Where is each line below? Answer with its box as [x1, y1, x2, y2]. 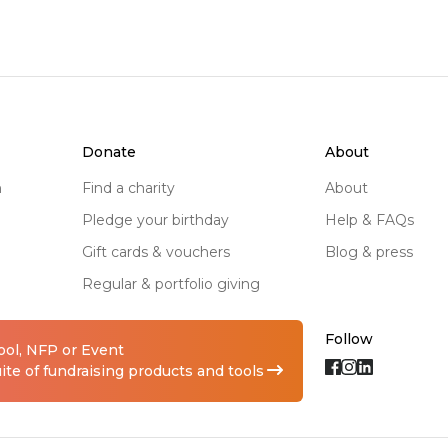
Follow [325, 330, 374, 349]
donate [93, 142, 136, 161]
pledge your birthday [92, 210, 229, 229]
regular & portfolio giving [92, 274, 260, 293]
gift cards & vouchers [92, 242, 230, 261]
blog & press [336, 242, 414, 261]
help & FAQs [337, 210, 415, 229]
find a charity [90, 178, 175, 197]
